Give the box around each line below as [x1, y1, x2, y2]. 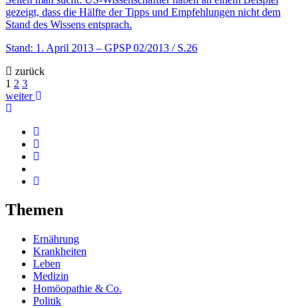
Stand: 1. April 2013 [5, 41, 93, 54]
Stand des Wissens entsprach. [5, 18, 132, 30]
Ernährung [33, 233, 79, 245]
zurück [12, 65, 45, 77]
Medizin [33, 270, 69, 283]
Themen [5, 201, 63, 219]
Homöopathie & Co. [33, 283, 122, 295]
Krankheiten [33, 245, 87, 258]
